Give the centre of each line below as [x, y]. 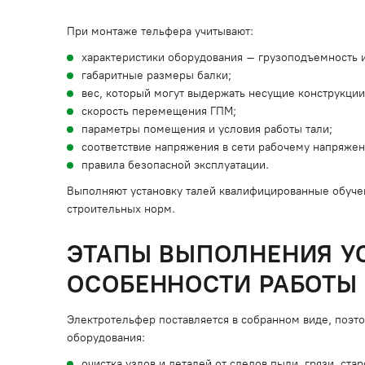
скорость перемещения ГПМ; [159, 111]
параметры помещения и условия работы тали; [207, 129]
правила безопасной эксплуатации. [175, 165]
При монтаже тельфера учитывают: [160, 31]
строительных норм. [121, 209]
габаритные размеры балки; [156, 75]
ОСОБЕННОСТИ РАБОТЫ [213, 284]
